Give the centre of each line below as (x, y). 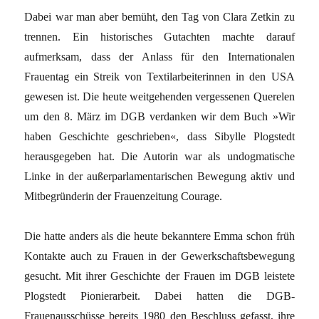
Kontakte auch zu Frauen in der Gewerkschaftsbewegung (159, 256)
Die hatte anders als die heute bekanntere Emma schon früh (159, 236)
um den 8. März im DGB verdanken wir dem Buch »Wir (159, 116)
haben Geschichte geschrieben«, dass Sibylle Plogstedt (159, 136)
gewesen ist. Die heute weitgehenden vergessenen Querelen (159, 96)
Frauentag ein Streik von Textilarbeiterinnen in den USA (159, 76)
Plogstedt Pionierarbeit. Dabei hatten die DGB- (159, 296)
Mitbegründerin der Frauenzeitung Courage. (124, 196)
